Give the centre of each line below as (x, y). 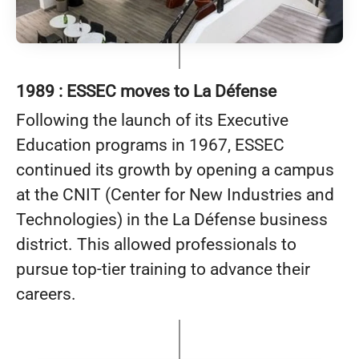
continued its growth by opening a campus (175, 170)
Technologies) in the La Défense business (172, 220)
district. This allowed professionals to (156, 245)
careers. (46, 294)
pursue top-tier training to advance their (163, 270)
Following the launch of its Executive (152, 121)
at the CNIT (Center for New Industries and (175, 195)
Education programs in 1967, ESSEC (150, 145)
